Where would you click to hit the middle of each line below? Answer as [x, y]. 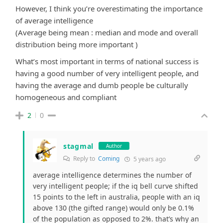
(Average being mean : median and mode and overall [107, 32]
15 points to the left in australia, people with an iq [116, 197]
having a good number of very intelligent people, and [107, 73]
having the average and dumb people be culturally [102, 85]
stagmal [78, 146]
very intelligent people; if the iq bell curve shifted [115, 186]
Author [114, 146]
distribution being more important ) [77, 44]
